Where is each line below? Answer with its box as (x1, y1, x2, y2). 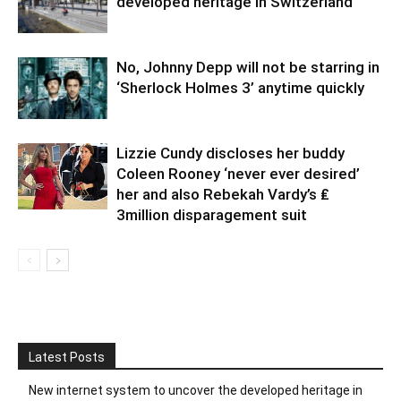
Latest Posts (29, 349, 105, 364)
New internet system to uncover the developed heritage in (29, 382, 363, 397)
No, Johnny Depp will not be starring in (116, 57, 380, 76)
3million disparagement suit (116, 205, 307, 224)
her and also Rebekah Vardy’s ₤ (116, 184, 329, 203)
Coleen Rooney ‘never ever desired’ (116, 164, 360, 183)
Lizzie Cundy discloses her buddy (116, 143, 345, 162)
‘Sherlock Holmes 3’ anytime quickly (116, 78, 364, 97)
